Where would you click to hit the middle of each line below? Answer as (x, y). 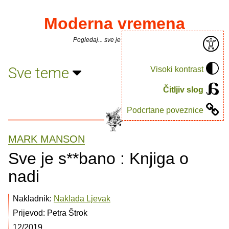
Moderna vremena (114, 24)
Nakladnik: (33, 199)
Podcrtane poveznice (165, 110)
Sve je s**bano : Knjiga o (98, 158)
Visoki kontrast (177, 69)
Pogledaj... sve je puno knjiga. (114, 40)
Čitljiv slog (183, 89)
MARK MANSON (47, 139)
